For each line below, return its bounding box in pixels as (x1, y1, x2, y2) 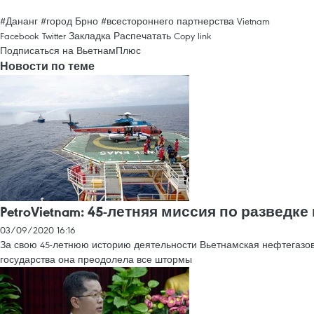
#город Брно (41, 15, 98, 27)
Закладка (69, 29, 111, 42)
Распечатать (114, 29, 171, 42)
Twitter (42, 29, 66, 42)
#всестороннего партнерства (101, 15, 234, 27)
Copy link (174, 29, 212, 42)
